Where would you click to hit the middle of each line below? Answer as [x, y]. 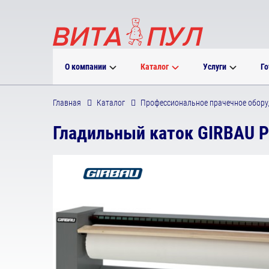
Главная [67, 103]
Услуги [214, 67]
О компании [85, 67]
